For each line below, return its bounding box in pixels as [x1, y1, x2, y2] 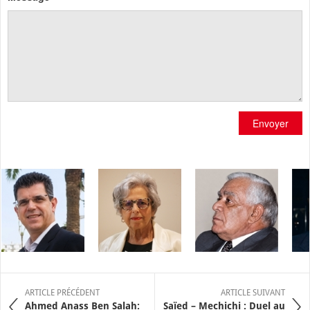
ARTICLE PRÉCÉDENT [25, 287, 100, 298]
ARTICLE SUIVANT [221, 287, 285, 298]
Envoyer [253, 116, 289, 130]
